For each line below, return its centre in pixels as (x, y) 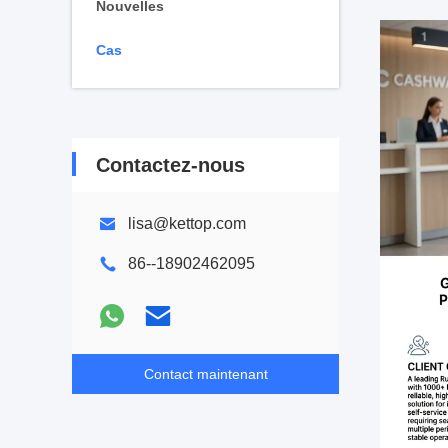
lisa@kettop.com (187, 223)
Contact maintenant (205, 374)
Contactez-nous (170, 165)
